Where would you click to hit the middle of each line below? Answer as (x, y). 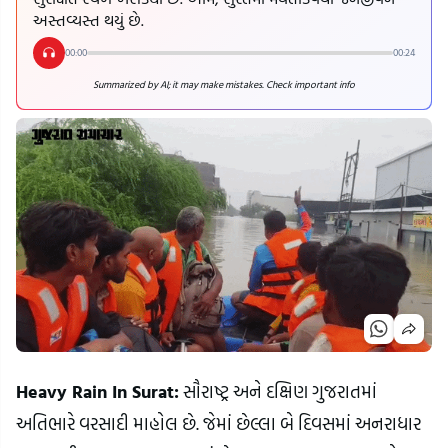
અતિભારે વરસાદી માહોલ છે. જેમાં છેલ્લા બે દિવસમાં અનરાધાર (218, 423)
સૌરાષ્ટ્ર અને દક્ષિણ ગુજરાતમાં (278, 391)
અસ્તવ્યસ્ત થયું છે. (88, 20)
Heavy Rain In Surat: (97, 391)
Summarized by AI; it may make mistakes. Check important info (224, 84)
